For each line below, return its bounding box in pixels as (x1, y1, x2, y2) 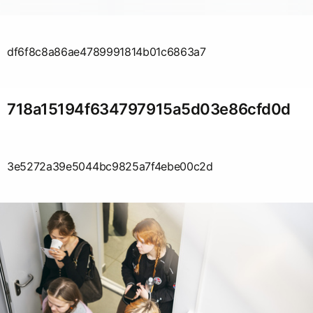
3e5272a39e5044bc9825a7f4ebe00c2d (7, 159, 213, 173)
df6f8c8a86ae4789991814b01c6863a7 (7, 44, 206, 59)
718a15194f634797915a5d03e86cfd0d (7, 99, 291, 118)
